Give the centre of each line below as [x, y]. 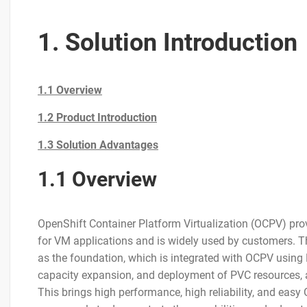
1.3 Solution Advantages [98, 145]
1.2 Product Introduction [97, 118]
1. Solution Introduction [168, 42]
